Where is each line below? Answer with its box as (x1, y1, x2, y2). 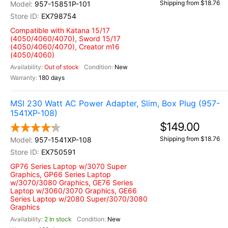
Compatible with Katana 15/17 (10, 26, 110, 35)
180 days (39, 74, 65, 81)
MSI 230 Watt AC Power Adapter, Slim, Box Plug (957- (10, 98, 220, 108)
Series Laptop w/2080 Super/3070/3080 (10, 194, 148, 203)
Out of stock (44, 63, 79, 71)
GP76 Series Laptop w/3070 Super (10, 162, 127, 170)
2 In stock (44, 215, 72, 223)
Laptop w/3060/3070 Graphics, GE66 (10, 186, 137, 195)
